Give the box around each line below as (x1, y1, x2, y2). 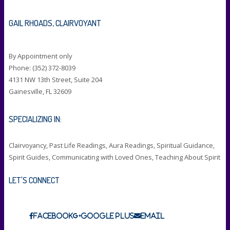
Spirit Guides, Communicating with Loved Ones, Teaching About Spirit (8, 152, 220, 162)
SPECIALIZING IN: (8, 113, 62, 125)
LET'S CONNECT (8, 174, 60, 185)
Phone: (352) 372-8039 (8, 63, 75, 73)
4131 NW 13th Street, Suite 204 (8, 75, 102, 85)
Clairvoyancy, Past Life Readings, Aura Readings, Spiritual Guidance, (8, 141, 215, 150)
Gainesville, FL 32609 (8, 87, 71, 97)
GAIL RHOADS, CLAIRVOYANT (8, 17, 101, 29)
